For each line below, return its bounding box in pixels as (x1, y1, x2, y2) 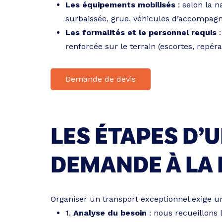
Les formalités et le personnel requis (65, 28, 217, 37)
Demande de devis (65, 74, 136, 84)
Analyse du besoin (73, 208, 147, 218)
